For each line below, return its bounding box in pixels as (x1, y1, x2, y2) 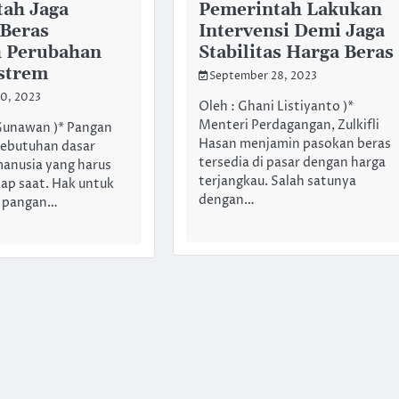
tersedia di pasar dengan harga (198, 154, 386, 173)
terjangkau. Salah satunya (198, 173, 356, 191)
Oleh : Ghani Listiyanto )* (198, 98, 354, 117)
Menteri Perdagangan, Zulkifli (198, 117, 379, 135)
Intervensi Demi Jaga (198, 20, 385, 44)
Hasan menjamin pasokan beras (198, 135, 391, 154)
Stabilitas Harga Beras (198, 42, 394, 65)
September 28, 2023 (208, 69, 317, 85)
